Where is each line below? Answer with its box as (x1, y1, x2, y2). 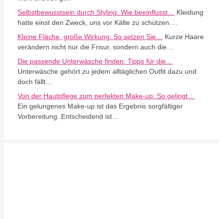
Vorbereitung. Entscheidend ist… (18, 112, 119, 120)
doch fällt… (18, 78, 52, 86)
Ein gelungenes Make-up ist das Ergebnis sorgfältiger (18, 102, 183, 110)
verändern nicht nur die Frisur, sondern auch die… (18, 43, 174, 51)
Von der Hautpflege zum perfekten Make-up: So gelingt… (18, 92, 195, 100)
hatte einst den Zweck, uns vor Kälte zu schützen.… (18, 19, 178, 26)
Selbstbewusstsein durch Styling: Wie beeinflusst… (18, 8, 175, 16)
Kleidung (175, 8, 203, 16)
